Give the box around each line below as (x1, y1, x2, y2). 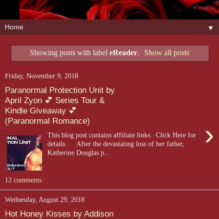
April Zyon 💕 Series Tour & (5, 95, 105, 106)
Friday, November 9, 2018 (5, 72, 78, 80)
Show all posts (144, 48, 190, 57)
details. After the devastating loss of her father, (47, 139, 185, 148)
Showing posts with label (29, 48, 109, 57)
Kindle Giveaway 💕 (5, 106, 77, 116)
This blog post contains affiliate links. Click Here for (47, 131, 197, 139)
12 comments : (5, 175, 45, 184)
